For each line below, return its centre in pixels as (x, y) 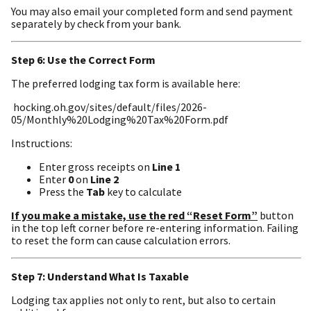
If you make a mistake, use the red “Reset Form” (134, 215)
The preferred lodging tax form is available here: (126, 83)
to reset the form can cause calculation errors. (121, 240)
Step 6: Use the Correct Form (83, 59)
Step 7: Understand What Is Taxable (100, 276)
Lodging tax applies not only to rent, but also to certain (143, 300)
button (276, 215)
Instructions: (42, 143)
